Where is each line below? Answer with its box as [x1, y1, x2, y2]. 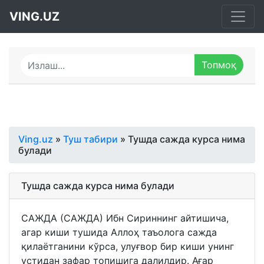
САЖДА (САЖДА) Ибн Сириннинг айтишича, [21, 212, 229, 224]
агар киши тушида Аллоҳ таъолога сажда [21, 226, 217, 238]
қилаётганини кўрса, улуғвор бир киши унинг [21, 240, 234, 252]
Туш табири [63, 133, 118, 145]
